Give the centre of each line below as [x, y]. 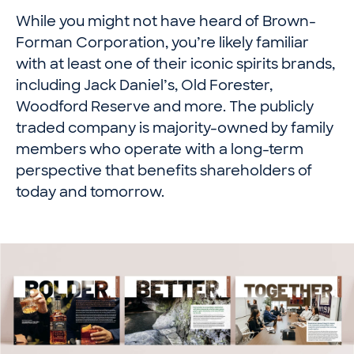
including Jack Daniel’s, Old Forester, [144, 87]
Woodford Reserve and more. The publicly [165, 108]
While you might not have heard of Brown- [166, 23]
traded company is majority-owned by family [175, 129]
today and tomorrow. [90, 193]
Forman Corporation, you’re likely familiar [162, 44]
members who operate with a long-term [160, 151]
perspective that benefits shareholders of [164, 172]
